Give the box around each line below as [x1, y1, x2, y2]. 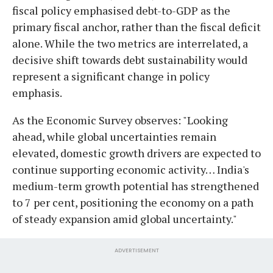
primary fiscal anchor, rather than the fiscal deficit [12, 19, 261, 34]
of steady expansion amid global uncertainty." [12, 211, 237, 226]
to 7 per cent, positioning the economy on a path [12, 194, 253, 210]
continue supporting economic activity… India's [12, 161, 249, 177]
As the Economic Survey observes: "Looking [12, 112, 228, 127]
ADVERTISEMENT [114, 246, 159, 254]
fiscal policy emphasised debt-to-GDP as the [12, 2, 230, 18]
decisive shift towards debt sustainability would [12, 52, 247, 67]
